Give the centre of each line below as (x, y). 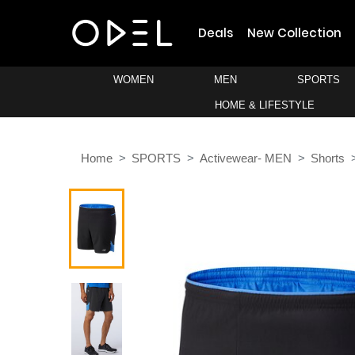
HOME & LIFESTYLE (264, 105)
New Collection (295, 33)
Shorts (328, 158)
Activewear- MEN (246, 158)
